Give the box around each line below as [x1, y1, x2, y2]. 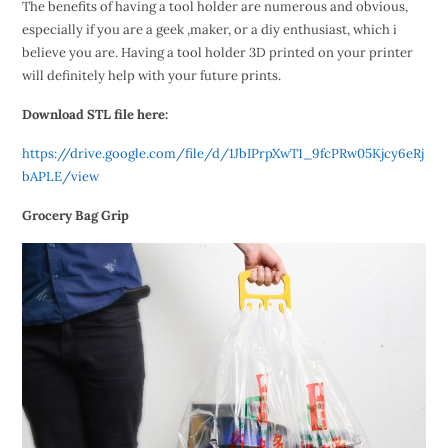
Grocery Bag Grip [21, 206, 129, 224]
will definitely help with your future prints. [21, 66, 281, 84]
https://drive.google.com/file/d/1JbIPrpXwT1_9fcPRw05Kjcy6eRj [21, 144, 424, 162]
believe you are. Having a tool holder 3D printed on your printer [21, 43, 413, 61]
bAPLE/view [21, 167, 99, 185]
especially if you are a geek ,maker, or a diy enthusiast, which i [21, 20, 397, 38]
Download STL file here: [21, 105, 168, 123]
